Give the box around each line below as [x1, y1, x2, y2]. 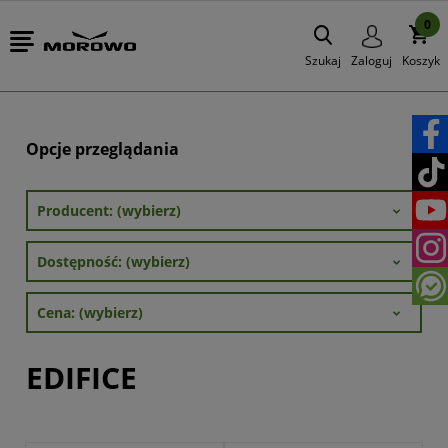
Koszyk [402, 52, 440, 69]
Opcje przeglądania [26, 138, 179, 160]
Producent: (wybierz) [37, 201, 181, 220]
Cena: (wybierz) [37, 303, 143, 322]
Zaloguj [351, 52, 392, 69]
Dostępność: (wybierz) [37, 252, 190, 271]
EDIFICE [26, 357, 137, 398]
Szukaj [305, 52, 341, 69]
